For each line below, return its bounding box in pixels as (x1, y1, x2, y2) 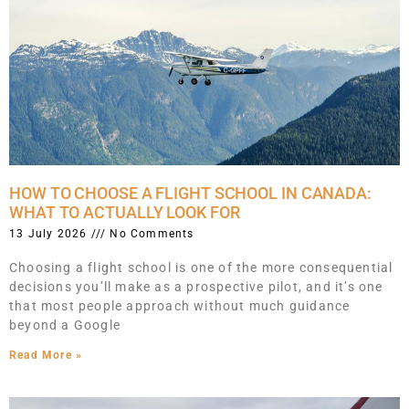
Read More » (9, 348, 83, 362)
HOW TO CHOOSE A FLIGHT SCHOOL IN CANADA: (9, 183, 372, 203)
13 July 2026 (9, 226, 91, 240)
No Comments (106, 226, 194, 240)
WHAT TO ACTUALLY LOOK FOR (9, 202, 240, 222)
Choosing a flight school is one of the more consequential (9, 259, 393, 275)
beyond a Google (9, 317, 121, 332)
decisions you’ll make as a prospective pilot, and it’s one (9, 278, 383, 294)
